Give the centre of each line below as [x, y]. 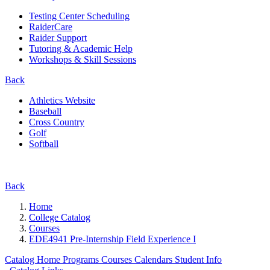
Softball [44, 143]
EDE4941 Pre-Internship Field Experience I [112, 239]
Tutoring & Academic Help [81, 48]
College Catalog [60, 217]
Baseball [45, 111]
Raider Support [58, 37]
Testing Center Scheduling [79, 16]
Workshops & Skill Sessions [83, 59]
